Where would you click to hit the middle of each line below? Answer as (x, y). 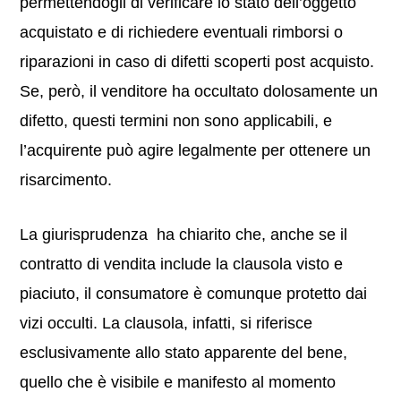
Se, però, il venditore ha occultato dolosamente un (199, 91)
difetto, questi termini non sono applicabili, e (176, 121)
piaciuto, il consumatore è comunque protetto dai (194, 294)
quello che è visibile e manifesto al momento (178, 382)
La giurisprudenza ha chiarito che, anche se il (184, 235)
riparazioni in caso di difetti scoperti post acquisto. (197, 62)
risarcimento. (66, 180)
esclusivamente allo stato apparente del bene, (184, 353)
